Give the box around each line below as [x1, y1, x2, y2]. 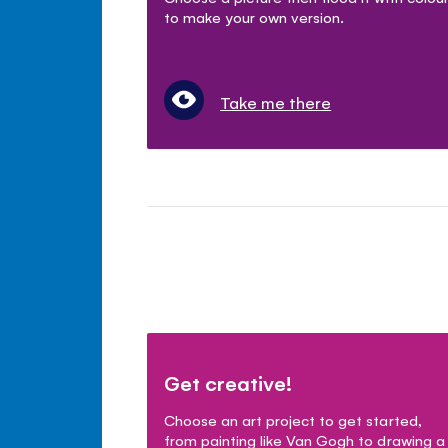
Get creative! [164, 368, 293, 396]
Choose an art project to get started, [164, 409, 422, 429]
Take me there [220, 90, 332, 113]
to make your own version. [164, 6, 345, 26]
